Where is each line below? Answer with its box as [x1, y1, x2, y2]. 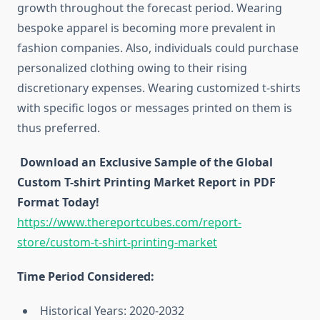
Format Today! [17, 194, 99, 211]
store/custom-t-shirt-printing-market [17, 234, 217, 251]
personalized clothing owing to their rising [17, 60, 247, 76]
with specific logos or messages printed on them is [17, 100, 292, 116]
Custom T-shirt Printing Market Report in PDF [17, 174, 276, 191]
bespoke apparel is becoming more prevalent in [17, 20, 276, 36]
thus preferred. [17, 120, 100, 136]
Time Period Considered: [17, 269, 154, 285]
